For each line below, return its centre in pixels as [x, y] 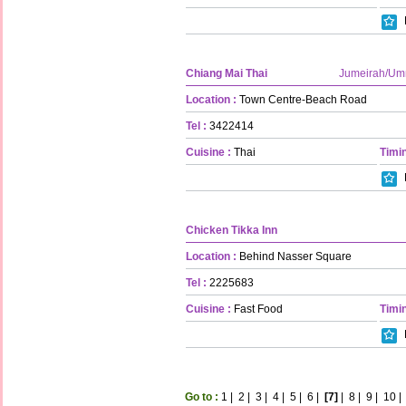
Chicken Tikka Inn [232, 230]
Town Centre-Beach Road [302, 99]
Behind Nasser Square [294, 256]
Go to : [202, 396]
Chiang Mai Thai [227, 73]
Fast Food [257, 309]
